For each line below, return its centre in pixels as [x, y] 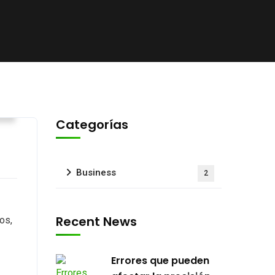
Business [96, 172]
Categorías [92, 125]
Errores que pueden [160, 261]
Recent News [96, 222]
